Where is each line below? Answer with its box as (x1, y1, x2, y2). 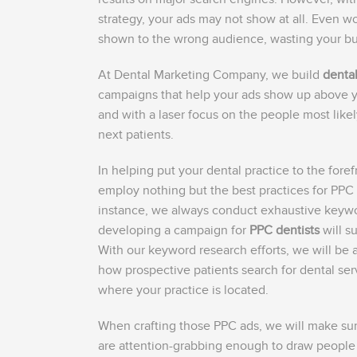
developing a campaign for (98, 222, 249, 239)
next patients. (98, 127, 174, 143)
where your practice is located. (98, 282, 269, 299)
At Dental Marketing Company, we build (98, 67, 323, 84)
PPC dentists (249, 222, 320, 239)
